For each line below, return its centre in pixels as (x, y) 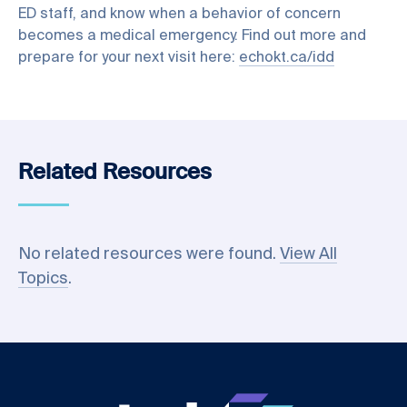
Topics (43, 279)
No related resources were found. (149, 254)
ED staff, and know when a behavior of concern (179, 15)
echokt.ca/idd (287, 58)
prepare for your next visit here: (129, 58)
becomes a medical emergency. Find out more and (192, 36)
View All (308, 254)
